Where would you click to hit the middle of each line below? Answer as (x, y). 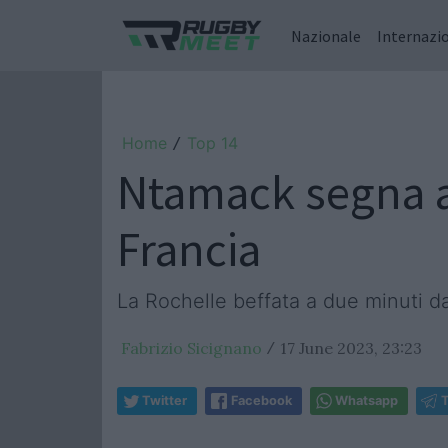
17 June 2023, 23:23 (351, 348)
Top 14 (212, 143)
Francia (189, 249)
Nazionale (326, 35)
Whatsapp (366, 400)
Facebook (261, 400)
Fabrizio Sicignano (191, 348)
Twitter (164, 400)
